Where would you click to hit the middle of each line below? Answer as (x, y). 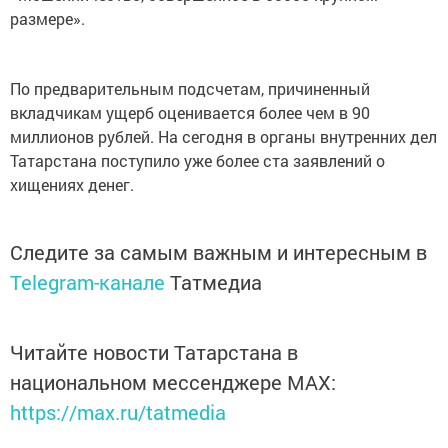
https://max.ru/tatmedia (118, 412)
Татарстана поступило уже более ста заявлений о (197, 160)
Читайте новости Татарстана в (154, 352)
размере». (47, 18)
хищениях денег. (72, 184)
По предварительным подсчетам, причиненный (190, 88)
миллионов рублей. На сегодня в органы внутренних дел (223, 136)
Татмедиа (216, 282)
